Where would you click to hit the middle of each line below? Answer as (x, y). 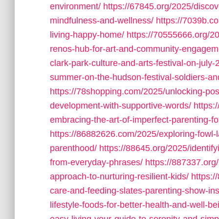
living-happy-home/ (87, 35)
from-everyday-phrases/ (96, 162)
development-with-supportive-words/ (120, 106)
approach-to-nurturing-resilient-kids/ (119, 176)
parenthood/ (73, 148)
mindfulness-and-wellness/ (102, 21)
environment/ (75, 6)
